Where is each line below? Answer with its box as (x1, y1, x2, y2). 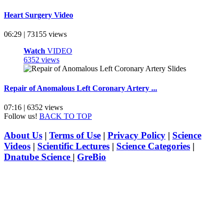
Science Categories (116, 140, 190, 151)
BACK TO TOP (39, 111, 92, 120)
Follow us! (4, 111, 37, 120)
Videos (4, 140, 30, 151)
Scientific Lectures (37, 140, 110, 151)
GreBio (77, 151, 106, 162)
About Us (4, 130, 42, 140)
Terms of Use (49, 130, 101, 140)
